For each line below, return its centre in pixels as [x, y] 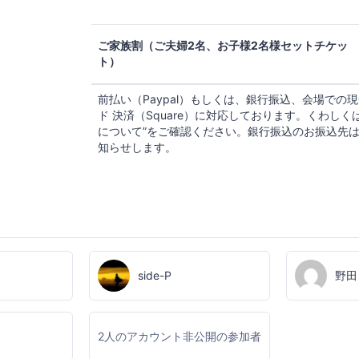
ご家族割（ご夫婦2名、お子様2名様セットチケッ [223, 46]
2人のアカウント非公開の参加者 [179, 336]
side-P [154, 275]
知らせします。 [137, 147]
